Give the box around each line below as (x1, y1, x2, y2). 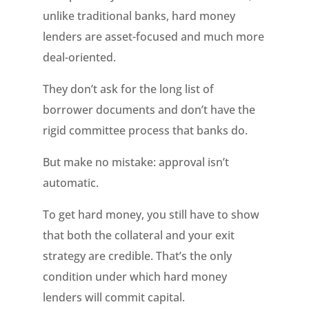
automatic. (43, 175, 99, 190)
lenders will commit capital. (43, 290, 186, 305)
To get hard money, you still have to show (43, 207, 260, 222)
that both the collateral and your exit (43, 228, 235, 243)
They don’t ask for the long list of (43, 81, 215, 97)
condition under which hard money (43, 269, 228, 284)
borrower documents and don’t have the (43, 102, 256, 117)
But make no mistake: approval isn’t (43, 154, 230, 170)
